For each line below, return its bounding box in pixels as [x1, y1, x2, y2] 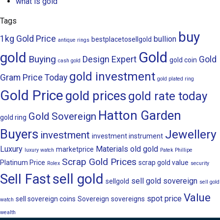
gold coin [169, 56, 197, 64]
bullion [154, 34, 176, 44]
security [191, 160, 209, 167]
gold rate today [128, 89, 207, 104]
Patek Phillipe [160, 147, 192, 154]
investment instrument [92, 132, 163, 140]
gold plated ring [157, 76, 194, 82]
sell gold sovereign [131, 176, 197, 186]
